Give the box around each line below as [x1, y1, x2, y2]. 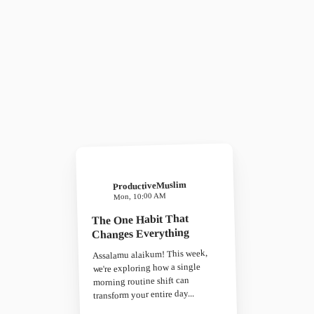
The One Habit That [91, 212, 189, 227]
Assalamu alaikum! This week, [92, 247, 208, 261]
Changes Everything [91, 226, 190, 241]
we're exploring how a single [93, 261, 201, 275]
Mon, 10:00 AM [113, 191, 166, 201]
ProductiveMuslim [113, 179, 187, 192]
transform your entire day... [93, 287, 195, 301]
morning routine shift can [93, 274, 190, 288]
